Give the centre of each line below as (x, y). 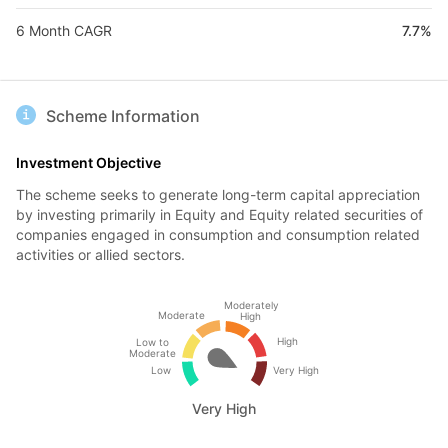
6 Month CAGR (64, 30)
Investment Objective (88, 162)
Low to (152, 342)
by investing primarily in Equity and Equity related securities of (219, 214)
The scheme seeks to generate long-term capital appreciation (218, 194)
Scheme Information (123, 116)
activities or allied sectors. (100, 254)
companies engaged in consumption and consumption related (218, 234)
